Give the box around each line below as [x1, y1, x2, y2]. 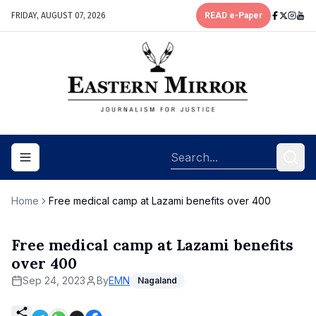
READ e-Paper [205, 11, 262, 20]
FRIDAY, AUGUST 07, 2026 [11, 11, 106, 20]
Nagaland [138, 275, 177, 286]
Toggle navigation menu [24, 157, 145, 169]
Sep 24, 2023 [23, 274, 85, 286]
